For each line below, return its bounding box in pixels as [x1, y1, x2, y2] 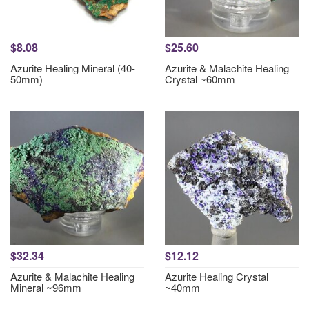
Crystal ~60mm [165, 72, 235, 86]
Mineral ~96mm [10, 280, 81, 295]
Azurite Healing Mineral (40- [10, 61, 135, 75]
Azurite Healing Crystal [165, 269, 268, 283]
